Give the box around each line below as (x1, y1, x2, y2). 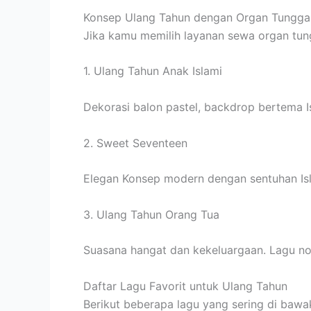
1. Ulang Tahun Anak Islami (83, 64, 222, 78)
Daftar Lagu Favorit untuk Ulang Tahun (83, 279, 287, 294)
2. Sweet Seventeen (83, 135, 187, 150)
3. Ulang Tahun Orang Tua (83, 207, 219, 221)
